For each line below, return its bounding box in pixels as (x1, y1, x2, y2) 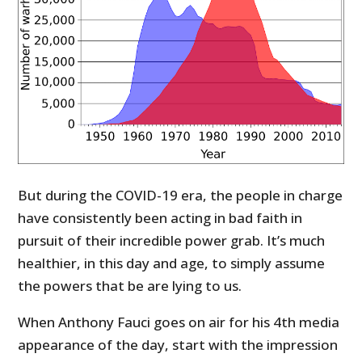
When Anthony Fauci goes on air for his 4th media (18, 313, 340, 332)
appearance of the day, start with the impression (18, 335, 339, 355)
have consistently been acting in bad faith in (18, 208, 303, 228)
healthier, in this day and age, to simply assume (18, 254, 326, 273)
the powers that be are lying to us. (18, 276, 242, 296)
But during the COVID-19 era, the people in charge (18, 186, 343, 205)
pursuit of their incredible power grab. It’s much (18, 231, 326, 250)
